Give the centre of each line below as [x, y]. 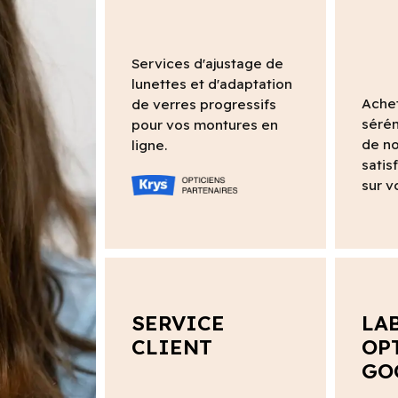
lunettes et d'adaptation [211, 84]
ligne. [149, 146]
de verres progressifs [203, 105]
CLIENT [171, 346]
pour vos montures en [204, 125]
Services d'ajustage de [207, 64]
